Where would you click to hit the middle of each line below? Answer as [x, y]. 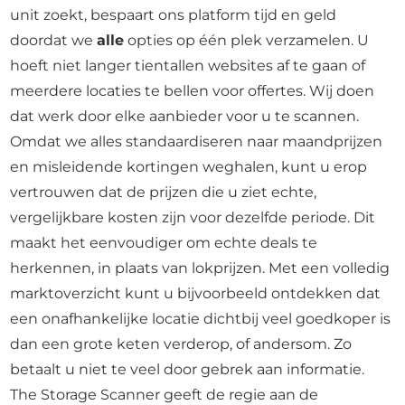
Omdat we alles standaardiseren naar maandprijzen [197, 141]
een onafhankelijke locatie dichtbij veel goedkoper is [201, 319]
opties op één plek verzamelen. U [247, 40]
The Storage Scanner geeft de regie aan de [165, 395]
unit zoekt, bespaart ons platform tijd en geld [174, 15]
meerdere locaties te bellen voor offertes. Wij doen [193, 91]
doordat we [54, 40]
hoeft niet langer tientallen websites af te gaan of [188, 66]
